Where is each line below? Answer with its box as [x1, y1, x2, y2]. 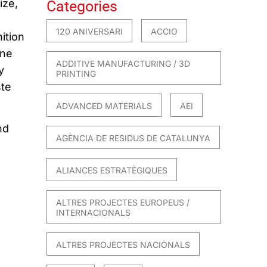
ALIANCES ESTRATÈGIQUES [56, 165, 168, 176]
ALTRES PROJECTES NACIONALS [56, 240, 191, 250]
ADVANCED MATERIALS [56, 101, 153, 111]
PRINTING [56, 69, 97, 79]
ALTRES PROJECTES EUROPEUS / [56, 197, 190, 208]
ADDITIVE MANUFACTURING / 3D [56, 58, 191, 69]
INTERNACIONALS [56, 207, 131, 218]
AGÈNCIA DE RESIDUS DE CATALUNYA [56, 133, 211, 144]
